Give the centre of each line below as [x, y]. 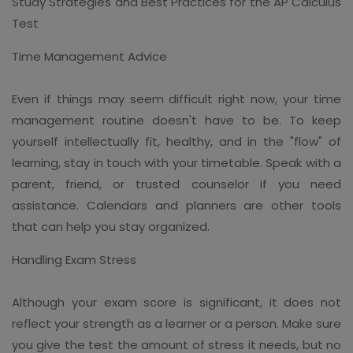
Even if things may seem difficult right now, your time [176, 98]
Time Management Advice [89, 56]
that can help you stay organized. [111, 226]
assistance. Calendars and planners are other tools [176, 205]
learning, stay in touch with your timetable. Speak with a [176, 162]
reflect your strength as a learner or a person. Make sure [176, 323]
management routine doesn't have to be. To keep [176, 120]
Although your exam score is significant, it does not [176, 302]
